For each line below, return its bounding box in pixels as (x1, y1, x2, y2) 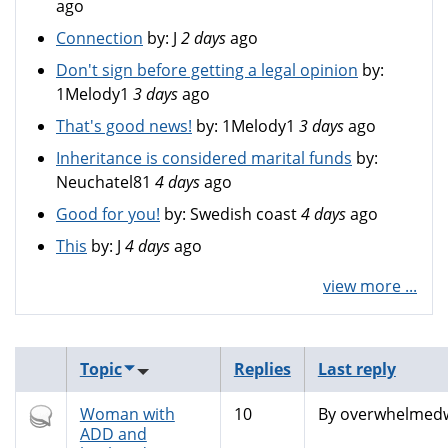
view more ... (323, 275, 417, 297)
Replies (233, 358, 291, 380)
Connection (56, 27, 143, 49)
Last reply (317, 358, 396, 380)
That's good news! (56, 115, 192, 137)
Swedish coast (190, 203, 297, 225)
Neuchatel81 (56, 171, 151, 193)
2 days (181, 27, 226, 49)
